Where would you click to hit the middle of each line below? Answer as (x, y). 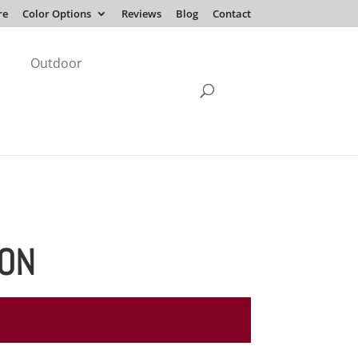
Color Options (56, 14)
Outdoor (57, 64)
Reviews (141, 14)
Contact (231, 14)
